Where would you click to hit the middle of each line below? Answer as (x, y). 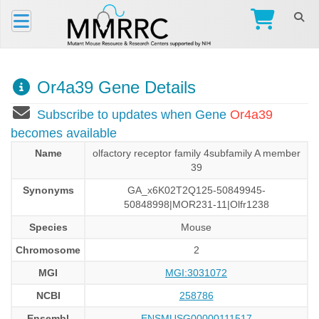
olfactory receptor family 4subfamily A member (196, 153)
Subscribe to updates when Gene (134, 115)
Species (48, 227)
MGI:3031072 (196, 273)
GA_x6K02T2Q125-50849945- (196, 190)
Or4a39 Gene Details (114, 87)
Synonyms (48, 190)
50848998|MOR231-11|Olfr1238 (196, 204)
